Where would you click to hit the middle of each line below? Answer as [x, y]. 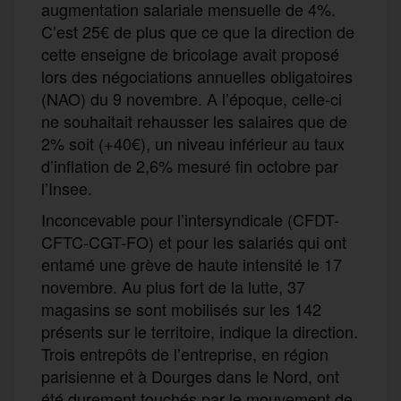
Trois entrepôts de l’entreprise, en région [185, 353]
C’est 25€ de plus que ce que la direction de [198, 31]
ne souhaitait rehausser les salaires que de [194, 120]
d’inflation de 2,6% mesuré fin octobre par [190, 165]
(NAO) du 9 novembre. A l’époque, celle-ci [192, 98]
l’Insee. [67, 188]
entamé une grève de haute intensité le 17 [192, 264]
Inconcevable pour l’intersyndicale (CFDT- [190, 219]
